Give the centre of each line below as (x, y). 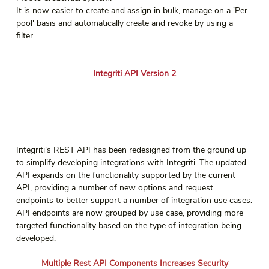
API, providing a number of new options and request (116, 187)
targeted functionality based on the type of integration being (130, 225)
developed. (36, 238)
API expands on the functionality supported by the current (127, 175)
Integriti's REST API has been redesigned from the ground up (132, 150)
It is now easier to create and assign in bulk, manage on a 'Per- (133, 11)
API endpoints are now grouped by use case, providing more (131, 213)
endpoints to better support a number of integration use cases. (134, 200)
